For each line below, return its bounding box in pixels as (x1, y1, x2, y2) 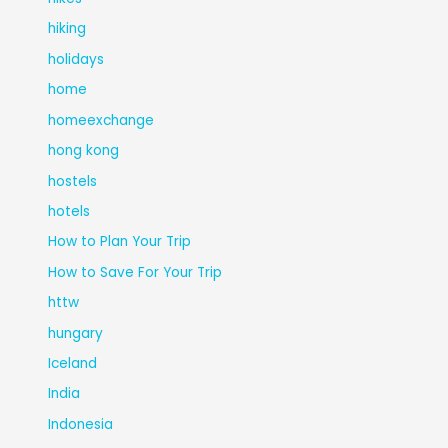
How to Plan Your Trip (48, 232, 192, 252)
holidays (48, 49, 105, 69)
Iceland (48, 353, 98, 373)
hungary (48, 323, 104, 343)
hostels (48, 171, 98, 191)
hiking (48, 19, 87, 39)
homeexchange (48, 110, 155, 130)
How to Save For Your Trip (48, 262, 223, 282)
